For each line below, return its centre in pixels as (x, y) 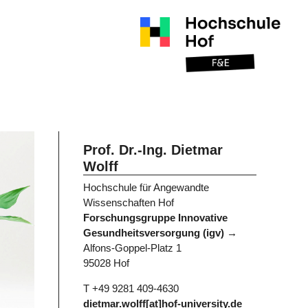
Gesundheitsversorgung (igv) (153, 233)
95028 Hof (106, 263)
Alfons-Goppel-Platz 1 (132, 248)
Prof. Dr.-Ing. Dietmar (153, 150)
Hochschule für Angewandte (146, 188)
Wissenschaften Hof (128, 203)
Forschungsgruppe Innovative (155, 218)
